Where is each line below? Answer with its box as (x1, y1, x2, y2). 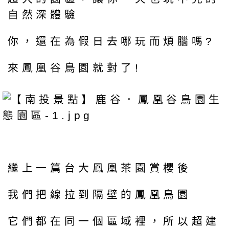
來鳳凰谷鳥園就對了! (8, 61, 142, 74)
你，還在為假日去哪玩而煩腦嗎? (8, 35, 215, 47)
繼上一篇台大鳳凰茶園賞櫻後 (8, 162, 192, 174)
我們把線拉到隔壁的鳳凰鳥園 (8, 188, 192, 200)
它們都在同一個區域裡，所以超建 (8, 215, 220, 227)
